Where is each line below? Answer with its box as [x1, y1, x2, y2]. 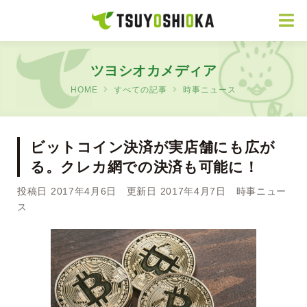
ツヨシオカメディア [90, 63, 217, 78]
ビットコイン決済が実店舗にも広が [30, 139, 275, 155]
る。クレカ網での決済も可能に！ [30, 159, 259, 175]
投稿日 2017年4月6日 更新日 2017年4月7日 [17, 186, 236, 197]
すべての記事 [114, 85, 167, 95]
